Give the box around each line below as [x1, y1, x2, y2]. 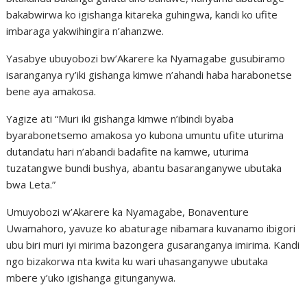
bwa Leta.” [6, 177, 56, 191]
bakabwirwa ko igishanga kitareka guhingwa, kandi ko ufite [6, 8, 278, 21]
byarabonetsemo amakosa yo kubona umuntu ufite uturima [6, 128, 284, 142]
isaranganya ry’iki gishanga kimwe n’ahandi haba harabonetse [6, 68, 293, 82]
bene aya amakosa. [6, 84, 97, 98]
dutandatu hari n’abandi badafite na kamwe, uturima [6, 145, 249, 158]
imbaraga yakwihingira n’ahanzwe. [6, 24, 164, 38]
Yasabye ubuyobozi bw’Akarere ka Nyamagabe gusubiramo [6, 51, 286, 65]
